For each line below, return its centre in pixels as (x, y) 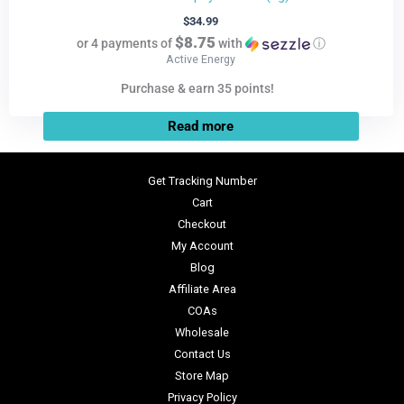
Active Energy (201, 60)
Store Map (202, 376)
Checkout (202, 225)
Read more (201, 127)
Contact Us (202, 354)
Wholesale (202, 333)
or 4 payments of (125, 44)
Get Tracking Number (202, 181)
